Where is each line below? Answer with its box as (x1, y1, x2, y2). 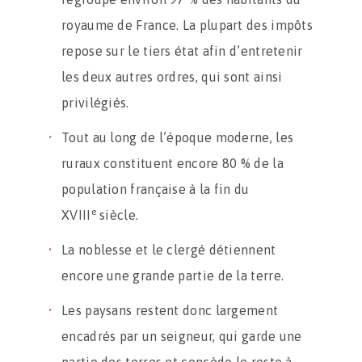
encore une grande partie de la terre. (61, 268, 284, 283)
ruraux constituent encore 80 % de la (61, 156, 284, 170)
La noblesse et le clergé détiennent (61, 242, 276, 257)
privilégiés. (61, 95, 129, 110)
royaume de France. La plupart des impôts (61, 18, 313, 32)
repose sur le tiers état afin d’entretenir (61, 44, 303, 58)
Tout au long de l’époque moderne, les (61, 130, 294, 145)
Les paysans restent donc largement (61, 303, 279, 318)
